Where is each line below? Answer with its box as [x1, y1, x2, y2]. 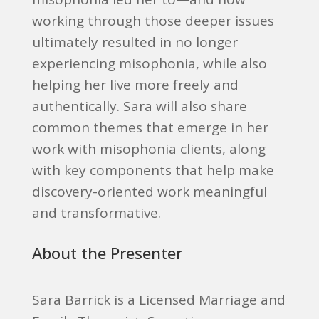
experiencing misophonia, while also [31, 54, 267, 73]
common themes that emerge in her [31, 118, 268, 137]
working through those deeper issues [31, 11, 274, 30]
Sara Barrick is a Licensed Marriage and [31, 291, 286, 309]
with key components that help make [31, 161, 274, 179]
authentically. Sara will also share [31, 97, 247, 115]
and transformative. [31, 204, 161, 222]
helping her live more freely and [31, 75, 239, 94]
